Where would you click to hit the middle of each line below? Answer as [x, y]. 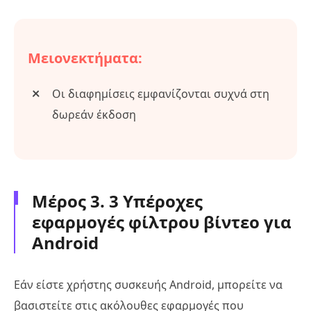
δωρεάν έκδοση [94, 115]
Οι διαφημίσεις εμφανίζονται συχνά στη [161, 94]
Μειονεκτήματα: [85, 58]
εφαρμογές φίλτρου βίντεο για [162, 222]
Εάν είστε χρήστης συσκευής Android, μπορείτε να [148, 285]
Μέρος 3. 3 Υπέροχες [117, 201]
